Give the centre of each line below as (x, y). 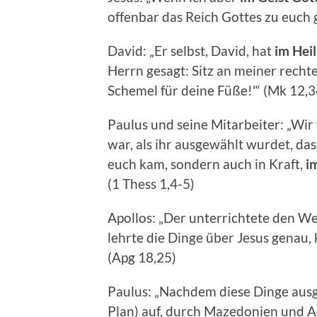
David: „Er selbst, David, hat (191, 50)
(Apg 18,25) (142, 257)
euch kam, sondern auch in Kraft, (207, 163)
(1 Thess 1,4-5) (151, 183)
